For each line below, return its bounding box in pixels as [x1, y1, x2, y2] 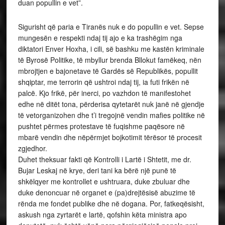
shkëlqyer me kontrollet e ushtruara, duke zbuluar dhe [18, 176, 190, 186]
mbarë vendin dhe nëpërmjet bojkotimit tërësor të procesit [18, 132, 202, 142]
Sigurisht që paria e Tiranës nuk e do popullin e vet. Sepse [18, 22, 204, 32]
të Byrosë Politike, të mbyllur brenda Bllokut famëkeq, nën [18, 55, 201, 65]
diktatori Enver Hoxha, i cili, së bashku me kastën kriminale [18, 44, 204, 54]
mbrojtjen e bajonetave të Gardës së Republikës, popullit [18, 66, 198, 76]
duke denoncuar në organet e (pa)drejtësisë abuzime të [18, 187, 195, 197]
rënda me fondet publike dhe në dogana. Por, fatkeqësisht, [18, 198, 204, 208]
